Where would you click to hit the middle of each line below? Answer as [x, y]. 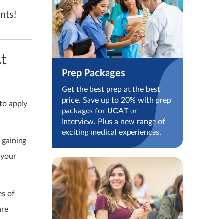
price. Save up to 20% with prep [116, 100]
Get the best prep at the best [111, 90]
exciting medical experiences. [111, 133]
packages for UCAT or [99, 111]
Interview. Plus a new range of [113, 122]
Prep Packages [93, 74]
